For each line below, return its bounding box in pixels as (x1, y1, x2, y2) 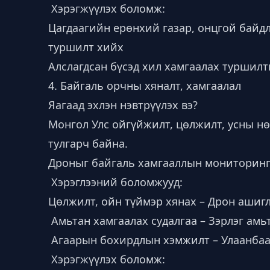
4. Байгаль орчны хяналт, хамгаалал (48, 78, 241, 93)
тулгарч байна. (48, 136, 128, 151)
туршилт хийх (48, 40, 124, 54)
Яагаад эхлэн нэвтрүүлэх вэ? (48, 98, 198, 112)
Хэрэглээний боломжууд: (48, 175, 183, 189)
